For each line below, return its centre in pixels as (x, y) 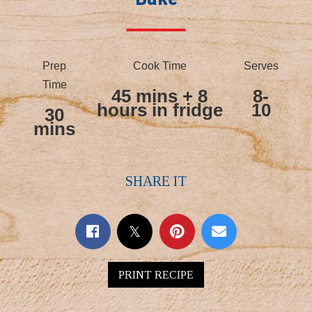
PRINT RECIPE (156, 274)
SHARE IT (156, 181)
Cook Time (159, 66)
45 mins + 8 (159, 96)
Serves (261, 66)
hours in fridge (159, 110)
